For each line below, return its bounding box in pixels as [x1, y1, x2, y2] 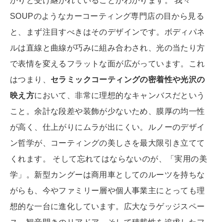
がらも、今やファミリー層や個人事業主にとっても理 [10, 186, 205, 195]
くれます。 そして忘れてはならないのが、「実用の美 [10, 155, 207, 163]
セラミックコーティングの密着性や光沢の [51, 75, 205, 84]
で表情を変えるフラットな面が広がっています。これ [10, 59, 205, 68]
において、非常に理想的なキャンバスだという [34, 91, 205, 100]
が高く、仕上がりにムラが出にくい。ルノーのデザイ [10, 123, 205, 131]
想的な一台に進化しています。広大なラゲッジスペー [10, 202, 205, 211]
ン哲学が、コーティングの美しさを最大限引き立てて [10, 139, 205, 147]
